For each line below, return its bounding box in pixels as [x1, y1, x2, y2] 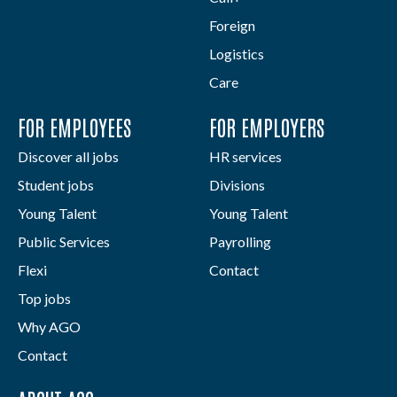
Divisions [209, 176, 265, 194]
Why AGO [18, 318, 81, 336]
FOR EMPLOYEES [18, 113, 131, 141]
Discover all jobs [18, 148, 119, 166]
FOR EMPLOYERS [209, 113, 324, 141]
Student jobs [18, 176, 94, 194]
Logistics [209, 45, 264, 63]
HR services [209, 148, 282, 166]
